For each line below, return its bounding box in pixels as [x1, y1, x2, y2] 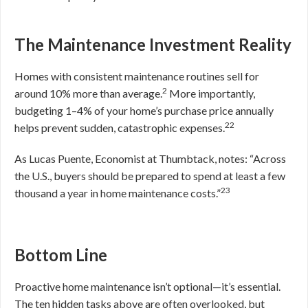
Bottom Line [14, 245, 107, 265]
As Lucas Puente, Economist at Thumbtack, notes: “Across [14, 152, 286, 165]
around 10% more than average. [14, 87, 162, 100]
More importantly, [169, 87, 255, 100]
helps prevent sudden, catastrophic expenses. [14, 121, 225, 134]
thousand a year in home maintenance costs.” [14, 186, 221, 199]
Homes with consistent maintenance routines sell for [14, 69, 259, 82]
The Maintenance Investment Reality [14, 34, 291, 54]
